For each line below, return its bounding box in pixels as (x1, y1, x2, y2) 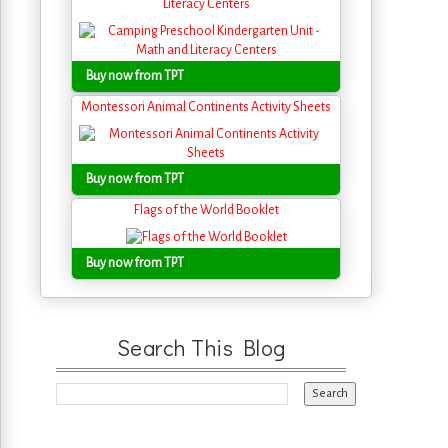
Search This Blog (116, 332, 286, 362)
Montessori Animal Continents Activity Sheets (81, 99, 331, 114)
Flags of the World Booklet (133, 202, 279, 217)
